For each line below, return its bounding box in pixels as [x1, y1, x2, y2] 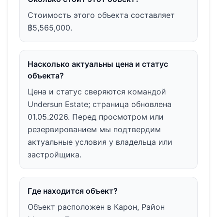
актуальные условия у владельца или [28, 137, 172, 147]
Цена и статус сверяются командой [28, 86, 166, 96]
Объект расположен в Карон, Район [28, 201, 165, 212]
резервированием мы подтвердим [28, 124, 161, 134]
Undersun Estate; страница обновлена [28, 99, 171, 109]
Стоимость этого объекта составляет [28, 10, 175, 20]
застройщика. [28, 149, 81, 159]
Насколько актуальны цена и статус [28, 59, 168, 69]
